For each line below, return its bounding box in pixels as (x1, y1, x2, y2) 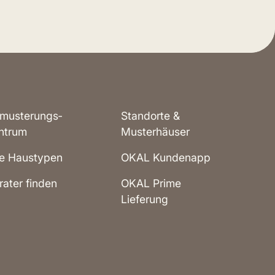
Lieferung (120, 193, 168, 206)
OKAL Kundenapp (120, 151, 211, 165)
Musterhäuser (120, 125, 190, 139)
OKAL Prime (120, 177, 181, 190)
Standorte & (120, 109, 180, 123)
